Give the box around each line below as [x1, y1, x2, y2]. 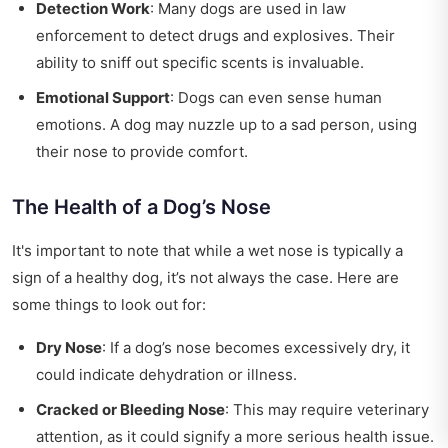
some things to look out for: [12, 295, 206, 315]
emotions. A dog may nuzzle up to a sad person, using [36, 115, 417, 135]
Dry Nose [36, 338, 102, 358]
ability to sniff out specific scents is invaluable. [36, 53, 364, 73]
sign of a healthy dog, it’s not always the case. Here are [12, 268, 399, 288]
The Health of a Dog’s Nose [12, 195, 271, 220]
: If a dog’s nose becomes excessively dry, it [102, 338, 410, 358]
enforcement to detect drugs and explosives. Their [36, 26, 395, 46]
